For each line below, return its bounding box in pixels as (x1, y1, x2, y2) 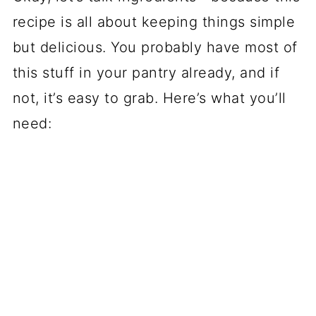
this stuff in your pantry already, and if (12, 63, 280, 81)
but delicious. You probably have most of (12, 38, 298, 56)
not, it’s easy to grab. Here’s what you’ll (12, 89, 286, 107)
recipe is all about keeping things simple (12, 13, 296, 30)
